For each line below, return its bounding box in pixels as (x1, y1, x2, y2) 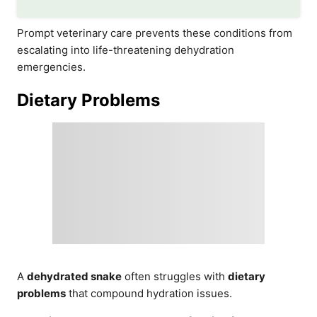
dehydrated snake (27, 269, 122, 283)
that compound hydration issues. (66, 286, 232, 300)
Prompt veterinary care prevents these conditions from (17, 25, 292, 40)
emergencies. (17, 59, 86, 74)
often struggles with (122, 269, 228, 283)
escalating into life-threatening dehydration (17, 42, 234, 57)
